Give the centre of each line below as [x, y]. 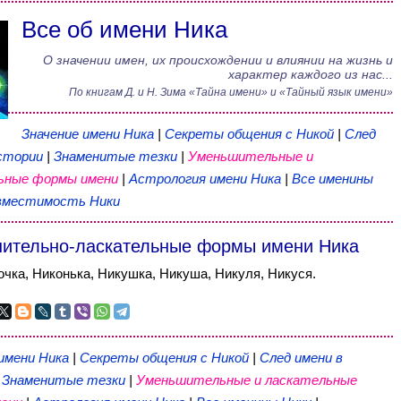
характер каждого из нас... [310, 74]
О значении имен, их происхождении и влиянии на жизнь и [218, 60]
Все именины [332, 179]
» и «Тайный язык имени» [327, 92]
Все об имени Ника [124, 30]
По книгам [97, 92]
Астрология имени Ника [205, 179]
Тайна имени [228, 92]
